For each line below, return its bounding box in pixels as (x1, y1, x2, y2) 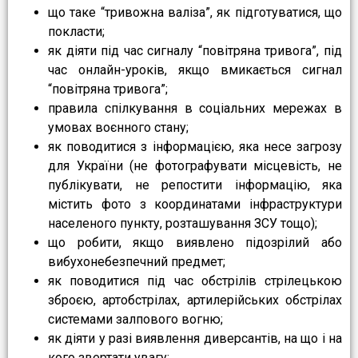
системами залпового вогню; (48, 312, 223, 328)
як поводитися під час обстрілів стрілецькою (48, 273, 342, 289)
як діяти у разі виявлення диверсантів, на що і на (48, 331, 342, 347)
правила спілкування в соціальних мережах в (48, 101, 342, 117)
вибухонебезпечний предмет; (48, 254, 225, 270)
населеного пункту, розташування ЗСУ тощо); (48, 216, 317, 232)
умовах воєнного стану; (48, 120, 189, 136)
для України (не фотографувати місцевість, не (48, 158, 342, 174)
